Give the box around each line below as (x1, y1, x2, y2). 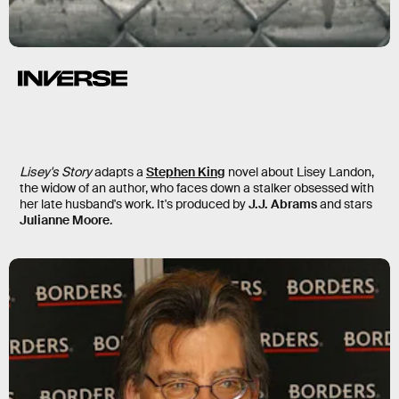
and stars (320, 195, 372, 212)
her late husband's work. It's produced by (20, 195, 246, 212)
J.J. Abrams (246, 195, 320, 212)
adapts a (92, 163, 146, 180)
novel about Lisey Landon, (225, 163, 374, 180)
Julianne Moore (20, 211, 110, 228)
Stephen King (146, 163, 225, 180)
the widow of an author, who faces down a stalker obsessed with (20, 179, 374, 196)
